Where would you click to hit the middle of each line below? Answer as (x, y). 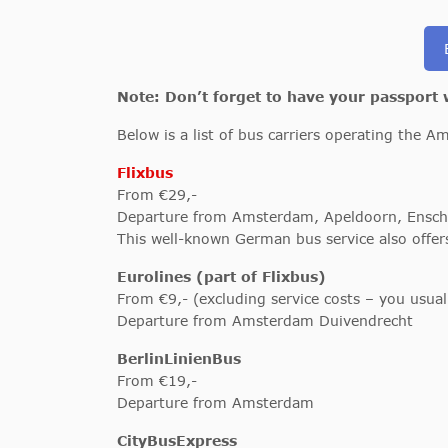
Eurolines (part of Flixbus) (221, 276)
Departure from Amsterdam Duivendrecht (265, 320)
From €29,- (157, 194)
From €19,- (157, 380)
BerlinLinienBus (179, 358)
